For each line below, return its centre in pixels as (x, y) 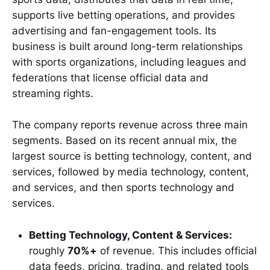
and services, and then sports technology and (123, 188)
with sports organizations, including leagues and (129, 62)
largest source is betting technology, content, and (132, 156)
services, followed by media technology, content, (130, 172)
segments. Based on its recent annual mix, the (124, 141)
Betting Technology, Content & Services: (130, 235)
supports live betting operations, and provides (124, 15)
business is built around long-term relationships (127, 46)
